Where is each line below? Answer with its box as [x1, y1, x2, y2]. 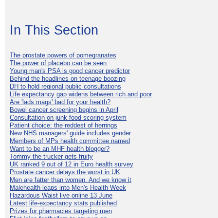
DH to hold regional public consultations [10, 82, 121, 90]
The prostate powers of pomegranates [10, 51, 116, 59]
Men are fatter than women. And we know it [10, 176, 131, 183]
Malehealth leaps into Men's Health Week [10, 183, 126, 191]
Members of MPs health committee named [10, 137, 130, 145]
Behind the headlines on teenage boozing [10, 74, 126, 82]
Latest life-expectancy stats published [10, 199, 117, 207]
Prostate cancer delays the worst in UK [10, 168, 120, 176]
